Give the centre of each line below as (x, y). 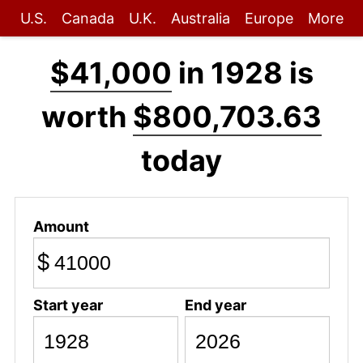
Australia (200, 18)
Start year (68, 305)
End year (215, 305)
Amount (61, 226)
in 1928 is (242, 73)
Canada (88, 18)
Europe (269, 18)
